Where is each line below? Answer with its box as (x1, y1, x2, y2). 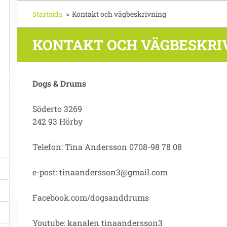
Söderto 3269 (32, 103, 82, 114)
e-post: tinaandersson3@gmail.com (32, 167, 168, 177)
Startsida (32, 9, 62, 19)
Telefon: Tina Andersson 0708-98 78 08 (32, 141, 182, 152)
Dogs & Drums (32, 78, 86, 89)
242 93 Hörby (32, 116, 83, 127)
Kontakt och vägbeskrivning (72, 9, 166, 19)
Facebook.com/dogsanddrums (32, 192, 149, 203)
